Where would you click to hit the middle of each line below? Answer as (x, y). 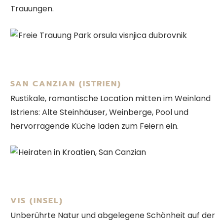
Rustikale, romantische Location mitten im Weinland (110, 98)
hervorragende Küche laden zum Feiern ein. (94, 126)
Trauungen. (32, 9)
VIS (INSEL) (37, 201)
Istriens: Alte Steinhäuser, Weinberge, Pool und (99, 112)
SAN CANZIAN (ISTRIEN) (66, 84)
